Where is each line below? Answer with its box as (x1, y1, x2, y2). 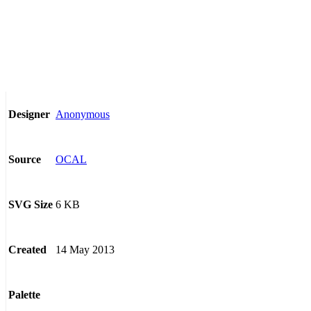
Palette (8, 289, 40, 301)
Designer (8, 108, 50, 121)
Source (8, 153, 41, 166)
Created (8, 244, 47, 256)
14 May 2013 (56, 243, 115, 255)
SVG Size (8, 199, 53, 211)
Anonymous (56, 108, 110, 120)
